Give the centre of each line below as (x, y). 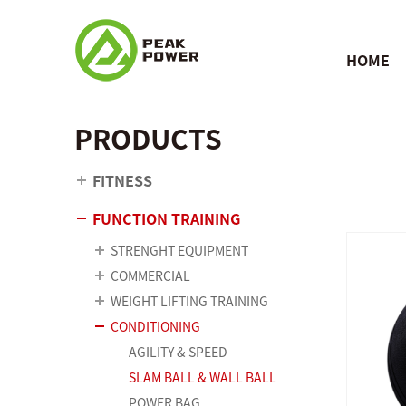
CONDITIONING (155, 326)
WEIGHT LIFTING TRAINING (189, 301)
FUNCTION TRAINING (166, 218)
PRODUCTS (148, 138)
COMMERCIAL (150, 275)
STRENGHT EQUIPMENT (179, 250)
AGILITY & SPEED (178, 352)
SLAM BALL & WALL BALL (203, 377)
